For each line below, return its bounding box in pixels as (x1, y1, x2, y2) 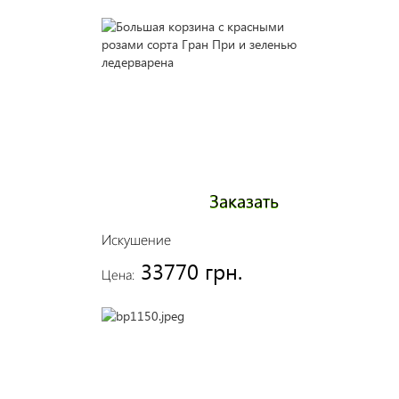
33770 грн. (140, 256, 242, 285)
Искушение (101, 230, 171, 248)
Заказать (208, 187, 279, 212)
